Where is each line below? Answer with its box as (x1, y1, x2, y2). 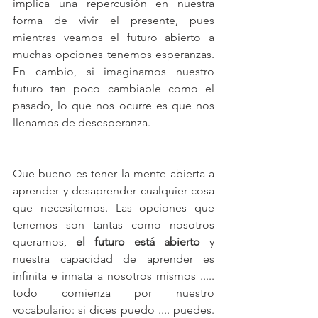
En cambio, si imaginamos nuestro (13, 65, 214, 78)
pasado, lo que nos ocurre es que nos (13, 99, 214, 112)
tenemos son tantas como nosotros (13, 218, 214, 231)
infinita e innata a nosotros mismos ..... (13, 269, 214, 283)
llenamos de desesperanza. (13, 116, 150, 129)
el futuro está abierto (76, 235, 200, 248)
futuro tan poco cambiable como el (13, 82, 214, 95)
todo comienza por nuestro (13, 286, 214, 300)
